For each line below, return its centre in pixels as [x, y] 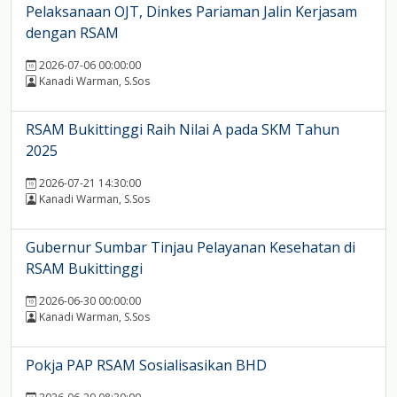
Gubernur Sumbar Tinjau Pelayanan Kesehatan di [191, 248]
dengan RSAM [72, 33]
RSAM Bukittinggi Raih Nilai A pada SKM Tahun [183, 130]
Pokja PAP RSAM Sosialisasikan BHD [146, 366]
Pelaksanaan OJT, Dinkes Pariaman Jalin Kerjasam [191, 12]
